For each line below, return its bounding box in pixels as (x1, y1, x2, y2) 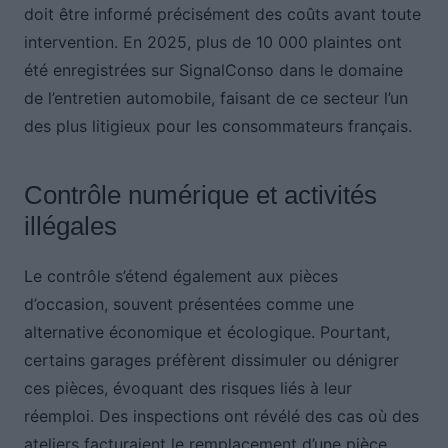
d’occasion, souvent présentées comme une (23, 294, 354, 315)
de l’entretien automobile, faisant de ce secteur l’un (23, 88, 408, 109)
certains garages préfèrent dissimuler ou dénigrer (23, 350, 399, 371)
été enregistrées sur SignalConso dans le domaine (23, 60, 403, 81)
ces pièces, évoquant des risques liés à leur (23, 378, 352, 399)
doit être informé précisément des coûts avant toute (23, 4, 421, 25)
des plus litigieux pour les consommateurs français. (23, 116, 412, 137)
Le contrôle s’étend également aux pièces (23, 266, 338, 287)
